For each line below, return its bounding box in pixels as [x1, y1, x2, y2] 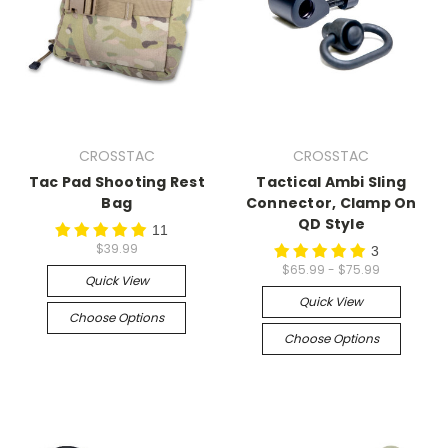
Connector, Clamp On [245, 193, 417, 214]
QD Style [297, 214, 365, 235]
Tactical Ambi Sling [256, 172, 407, 193]
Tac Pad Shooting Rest [28, 172, 205, 193]
